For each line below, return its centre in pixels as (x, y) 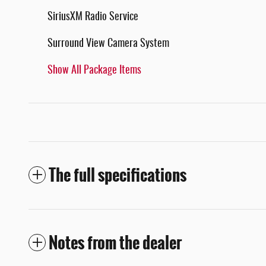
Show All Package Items (94, 70)
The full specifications (118, 175)
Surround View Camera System (108, 44)
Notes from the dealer (115, 243)
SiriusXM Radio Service (93, 17)
